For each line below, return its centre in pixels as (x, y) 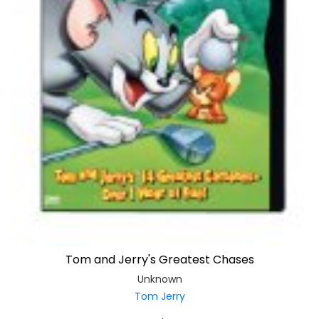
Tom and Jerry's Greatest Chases (159, 260)
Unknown (159, 279)
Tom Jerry (159, 297)
